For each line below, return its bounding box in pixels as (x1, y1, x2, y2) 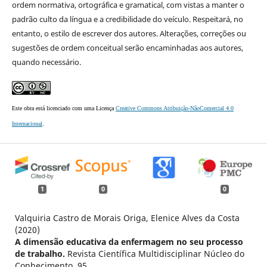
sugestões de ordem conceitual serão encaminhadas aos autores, (11, 42, 243, 53)
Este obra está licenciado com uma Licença (11, 104, 116, 111)
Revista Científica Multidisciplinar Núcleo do (67, 248, 244, 260)
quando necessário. (11, 56, 81, 67)
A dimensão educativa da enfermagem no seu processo (14, 236, 243, 248)
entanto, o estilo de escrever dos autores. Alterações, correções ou (11, 27, 246, 39)
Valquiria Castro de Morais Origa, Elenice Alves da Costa (14, 212, 240, 224)
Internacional (11, 120, 42, 127)
